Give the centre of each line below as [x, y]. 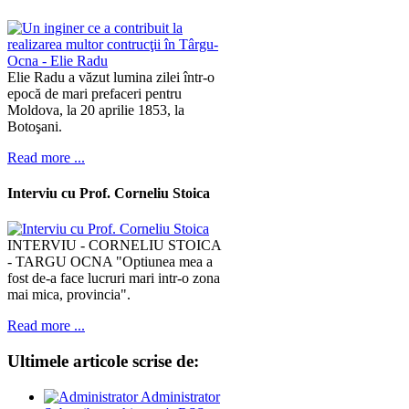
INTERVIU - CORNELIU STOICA [114, 246]
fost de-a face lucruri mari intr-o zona [114, 278]
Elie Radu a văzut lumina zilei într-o [111, 77]
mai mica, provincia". [69, 295]
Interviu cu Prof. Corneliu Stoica [109, 193]
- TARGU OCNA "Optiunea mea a [110, 262]
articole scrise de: [134, 361]
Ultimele [38, 361]
